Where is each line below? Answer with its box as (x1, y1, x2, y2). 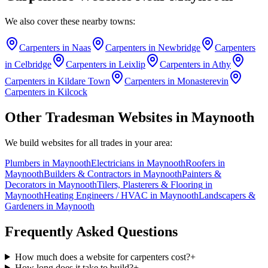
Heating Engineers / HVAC (44, 190, 148, 200)
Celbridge (14, 59, 51, 70)
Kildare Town (57, 76, 110, 87)
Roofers (185, 157, 215, 168)
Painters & (182, 168, 221, 179)
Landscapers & (199, 190, 255, 200)
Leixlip (118, 59, 145, 70)
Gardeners (5, 200, 44, 211)
